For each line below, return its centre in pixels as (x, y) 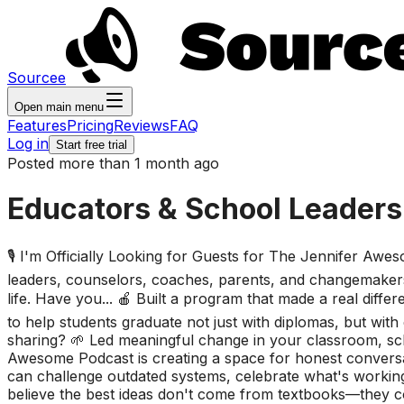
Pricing (90, 125)
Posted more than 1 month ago (113, 163)
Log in (28, 143)
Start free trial (92, 145)
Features (37, 125)
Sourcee (37, 78)
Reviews (142, 125)
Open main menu (59, 107)
